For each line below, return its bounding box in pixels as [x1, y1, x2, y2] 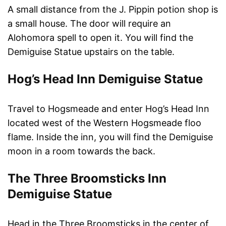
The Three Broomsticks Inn [8, 171, 166, 186]
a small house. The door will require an [8, 18, 171, 29]
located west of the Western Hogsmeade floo [8, 117, 201, 128]
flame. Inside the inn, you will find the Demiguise [8, 131, 213, 142]
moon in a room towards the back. [8, 145, 155, 156]
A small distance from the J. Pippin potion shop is [8, 4, 218, 15]
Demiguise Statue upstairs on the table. [8, 46, 175, 57]
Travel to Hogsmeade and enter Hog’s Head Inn [8, 103, 209, 114]
